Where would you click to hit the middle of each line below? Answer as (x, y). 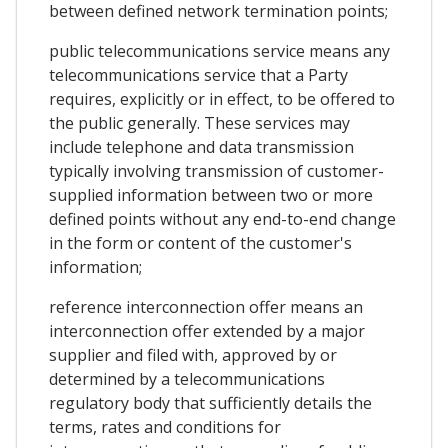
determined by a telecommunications (187, 379)
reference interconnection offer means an (206, 307)
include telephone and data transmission (201, 147)
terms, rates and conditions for (165, 427)
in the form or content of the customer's (200, 243)
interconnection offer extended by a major (207, 331)
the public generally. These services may (199, 123)
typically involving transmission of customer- (216, 171)
